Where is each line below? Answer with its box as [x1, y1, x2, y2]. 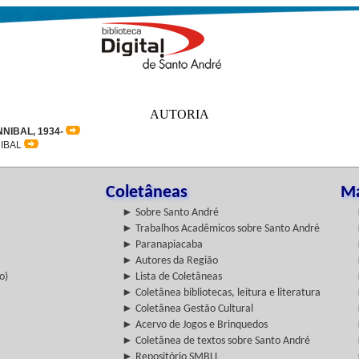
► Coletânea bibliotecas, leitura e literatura [122, 287, 321, 299]
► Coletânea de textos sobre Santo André [122, 335, 310, 347]
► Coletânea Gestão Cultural [122, 303, 253, 315]
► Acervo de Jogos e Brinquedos [122, 319, 268, 331]
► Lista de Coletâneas [122, 271, 222, 283]
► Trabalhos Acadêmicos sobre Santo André [122, 223, 320, 235]
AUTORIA [150, 107, 209, 121]
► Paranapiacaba [122, 239, 203, 251]
